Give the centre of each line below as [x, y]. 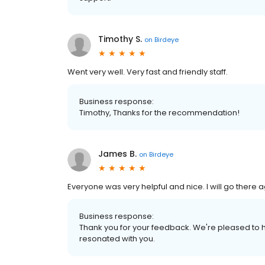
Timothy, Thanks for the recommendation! [159, 113]
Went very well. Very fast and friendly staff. [148, 72]
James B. [117, 154]
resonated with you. [117, 239]
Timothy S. [120, 39]
